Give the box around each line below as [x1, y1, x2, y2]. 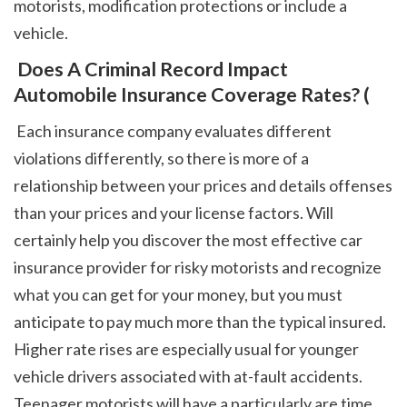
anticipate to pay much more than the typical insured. [14, 311, 386, 332]
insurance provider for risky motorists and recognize [14, 256, 382, 277]
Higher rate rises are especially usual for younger [14, 338, 359, 359]
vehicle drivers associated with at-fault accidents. [14, 365, 362, 386]
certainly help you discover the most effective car [14, 229, 362, 250]
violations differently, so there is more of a [14, 147, 309, 168]
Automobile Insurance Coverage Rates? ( [14, 83, 370, 107]
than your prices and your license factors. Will [14, 202, 333, 223]
